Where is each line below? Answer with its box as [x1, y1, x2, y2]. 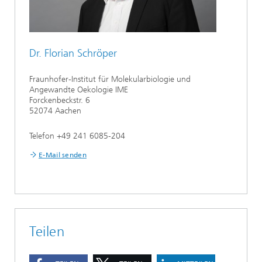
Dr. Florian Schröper [29, 47, 117, 60]
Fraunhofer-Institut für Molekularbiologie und [29, 74, 191, 84]
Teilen [29, 223, 65, 240]
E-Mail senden [39, 151, 87, 159]
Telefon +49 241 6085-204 [29, 131, 125, 141]
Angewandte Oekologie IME [29, 85, 128, 95]
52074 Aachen [29, 106, 81, 116]
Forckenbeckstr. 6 [29, 95, 90, 105]
